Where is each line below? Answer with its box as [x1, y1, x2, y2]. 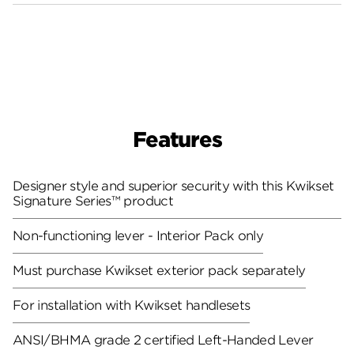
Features [132, 127, 222, 153]
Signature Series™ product [13, 193, 173, 209]
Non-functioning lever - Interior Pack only [13, 228, 264, 243]
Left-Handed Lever [198, 332, 314, 348]
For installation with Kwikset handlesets [13, 297, 250, 313]
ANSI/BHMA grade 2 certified [13, 332, 194, 348]
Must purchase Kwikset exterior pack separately [13, 262, 306, 278]
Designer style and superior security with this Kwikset [13, 178, 334, 194]
